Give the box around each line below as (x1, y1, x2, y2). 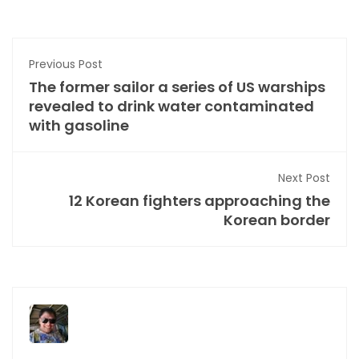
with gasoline (29, 115, 129, 136)
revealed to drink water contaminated (29, 96, 314, 117)
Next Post (278, 170, 330, 187)
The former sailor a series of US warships (29, 77, 325, 98)
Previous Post (29, 56, 103, 73)
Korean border (224, 210, 330, 231)
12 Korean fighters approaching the (69, 191, 330, 212)
